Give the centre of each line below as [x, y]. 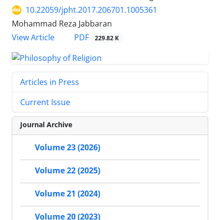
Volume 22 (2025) [68, 171]
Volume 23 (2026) [68, 148]
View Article [33, 38]
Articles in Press [50, 82]
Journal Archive [46, 124]
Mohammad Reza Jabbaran [62, 24]
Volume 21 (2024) [68, 194]
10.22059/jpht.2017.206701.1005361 [91, 10]
